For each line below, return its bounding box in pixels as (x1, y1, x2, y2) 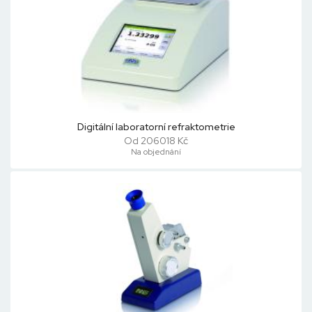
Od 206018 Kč (124, 134, 188, 147)
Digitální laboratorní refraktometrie (77, 120, 235, 133)
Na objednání (131, 146, 181, 157)
